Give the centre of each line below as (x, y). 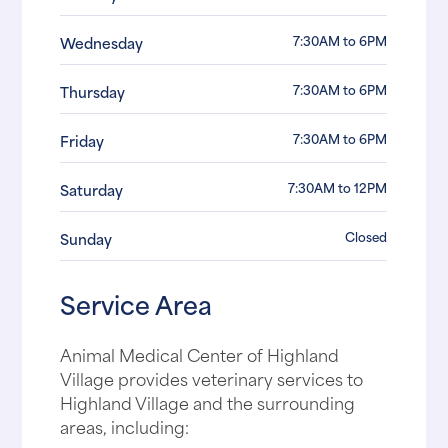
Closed (366, 236)
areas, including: (125, 425)
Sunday (86, 239)
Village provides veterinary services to (212, 377)
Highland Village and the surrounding (208, 401)
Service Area (136, 303)
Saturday (92, 190)
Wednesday (102, 43)
